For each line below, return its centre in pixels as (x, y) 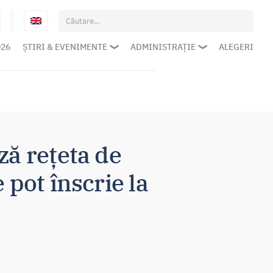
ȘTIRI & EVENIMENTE (65, 47)
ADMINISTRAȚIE (163, 47)
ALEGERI (236, 47)
